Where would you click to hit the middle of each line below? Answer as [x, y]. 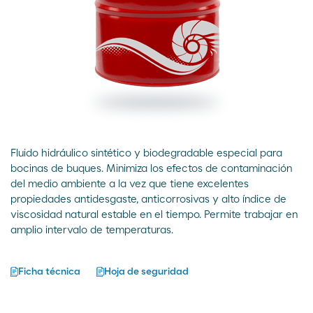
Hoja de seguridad [146, 272]
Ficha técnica [49, 272]
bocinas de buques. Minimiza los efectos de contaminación [151, 169]
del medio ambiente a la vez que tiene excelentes [130, 184]
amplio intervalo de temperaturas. [92, 230]
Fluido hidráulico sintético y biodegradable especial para [146, 153]
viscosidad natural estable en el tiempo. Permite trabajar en [154, 215]
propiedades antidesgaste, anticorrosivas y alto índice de [148, 199]
